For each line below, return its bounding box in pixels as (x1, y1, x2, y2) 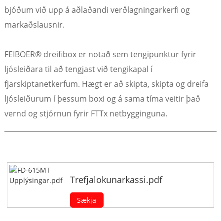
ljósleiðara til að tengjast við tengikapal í (4, 63, 152, 74)
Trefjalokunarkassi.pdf (70, 173, 163, 185)
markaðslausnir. (4, 19, 65, 30)
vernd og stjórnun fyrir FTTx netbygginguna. (4, 108, 167, 119)
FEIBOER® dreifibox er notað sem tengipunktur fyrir (4, 48, 196, 60)
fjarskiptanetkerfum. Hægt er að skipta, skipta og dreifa (4, 78, 209, 89)
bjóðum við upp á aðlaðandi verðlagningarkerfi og (4, 4, 190, 15)
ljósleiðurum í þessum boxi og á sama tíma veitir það (4, 93, 200, 104)
